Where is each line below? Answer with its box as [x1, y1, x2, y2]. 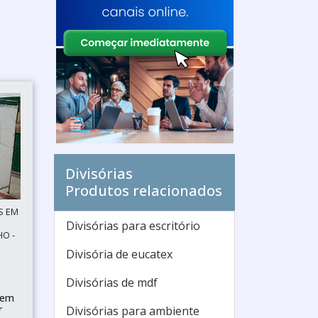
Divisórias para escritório [66, 218, 200, 234]
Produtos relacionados [65, 181, 222, 200]
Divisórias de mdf [66, 275, 158, 290]
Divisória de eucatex [66, 246, 172, 262]
